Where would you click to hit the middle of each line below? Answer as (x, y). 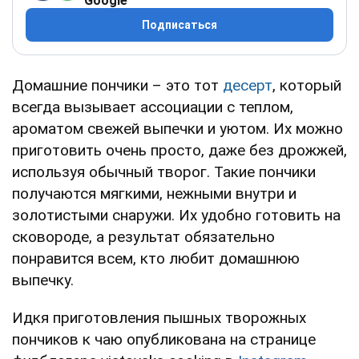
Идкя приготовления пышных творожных (159, 318)
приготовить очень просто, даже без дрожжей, (179, 151)
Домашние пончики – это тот (117, 86)
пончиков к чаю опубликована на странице (164, 340)
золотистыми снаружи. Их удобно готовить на (176, 216)
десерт (248, 86)
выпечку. (43, 280)
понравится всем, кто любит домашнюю (156, 259)
